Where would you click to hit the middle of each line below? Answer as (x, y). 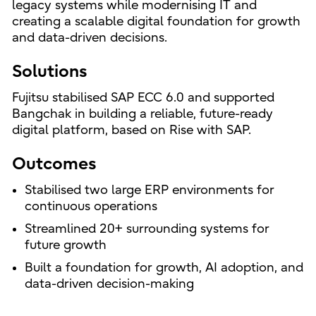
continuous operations (91, 206)
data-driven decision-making (109, 284)
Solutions (49, 71)
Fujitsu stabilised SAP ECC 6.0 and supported (143, 97)
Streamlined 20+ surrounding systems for (147, 229)
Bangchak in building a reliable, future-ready (142, 114)
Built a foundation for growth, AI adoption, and (164, 267)
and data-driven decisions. (89, 37)
